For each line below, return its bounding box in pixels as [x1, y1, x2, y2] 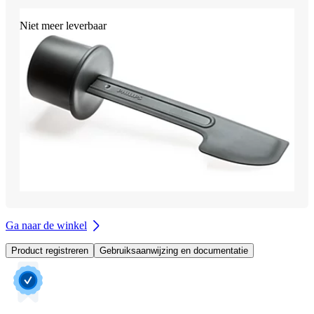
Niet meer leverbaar [20, 19, 107, 32]
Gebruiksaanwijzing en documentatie [100, 245, 248, 257]
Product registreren [11, 245, 88, 257]
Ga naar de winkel [6, 219, 87, 232]
